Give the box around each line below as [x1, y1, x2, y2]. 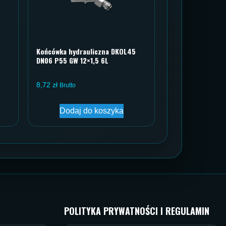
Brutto [60, 82, 76, 89]
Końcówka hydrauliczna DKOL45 [36, 46, 136, 57]
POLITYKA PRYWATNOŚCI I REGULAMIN [64, 204, 209, 218]
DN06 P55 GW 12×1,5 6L [36, 55, 108, 66]
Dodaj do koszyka [59, 106, 124, 116]
